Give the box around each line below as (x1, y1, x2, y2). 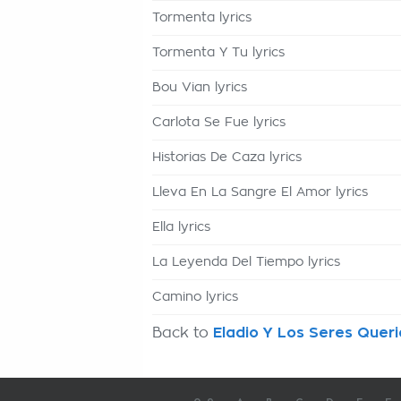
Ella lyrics (152, 221, 210, 234)
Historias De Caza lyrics (152, 151, 302, 164)
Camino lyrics (152, 291, 238, 303)
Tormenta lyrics (152, 12, 252, 24)
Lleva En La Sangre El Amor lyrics (152, 186, 368, 199)
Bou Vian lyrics (152, 81, 247, 94)
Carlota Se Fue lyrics (152, 116, 286, 129)
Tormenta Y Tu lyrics (152, 47, 285, 59)
